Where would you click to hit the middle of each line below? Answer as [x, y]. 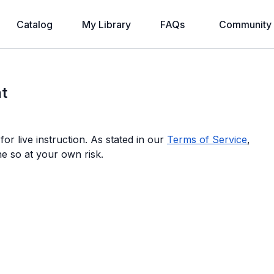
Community [245, 24]
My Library [106, 24]
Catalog [35, 24]
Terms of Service [207, 139]
